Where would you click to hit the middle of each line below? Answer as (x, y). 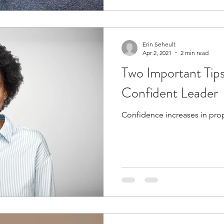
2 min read (194, 52)
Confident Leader (170, 93)
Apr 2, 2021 (157, 52)
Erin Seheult (159, 44)
